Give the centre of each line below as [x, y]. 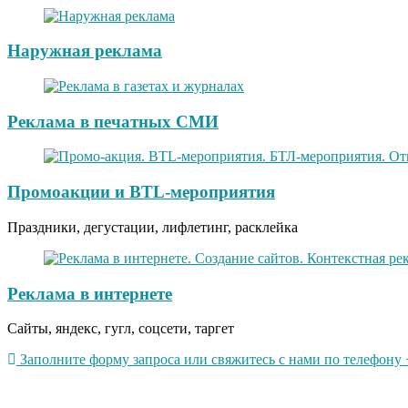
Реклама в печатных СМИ [113, 121]
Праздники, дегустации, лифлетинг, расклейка [153, 227]
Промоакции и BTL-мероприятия [141, 192]
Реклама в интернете [90, 293]
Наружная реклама [85, 51]
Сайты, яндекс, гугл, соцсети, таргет [121, 329]
